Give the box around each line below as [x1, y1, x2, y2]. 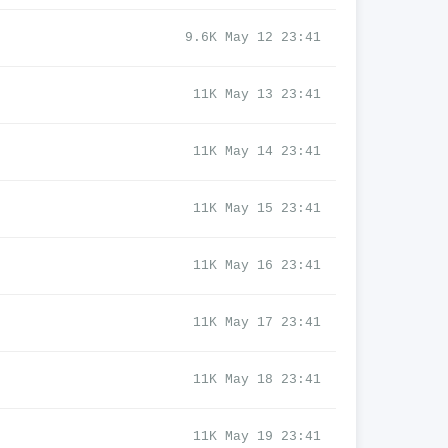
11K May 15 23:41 [193, 201, 321, 216]
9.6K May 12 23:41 [185, 30, 321, 45]
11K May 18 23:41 [193, 372, 321, 387]
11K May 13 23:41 [193, 87, 321, 102]
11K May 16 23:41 [193, 258, 321, 273]
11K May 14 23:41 [193, 144, 321, 159]
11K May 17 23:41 [193, 315, 321, 330]
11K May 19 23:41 [193, 429, 321, 444]
